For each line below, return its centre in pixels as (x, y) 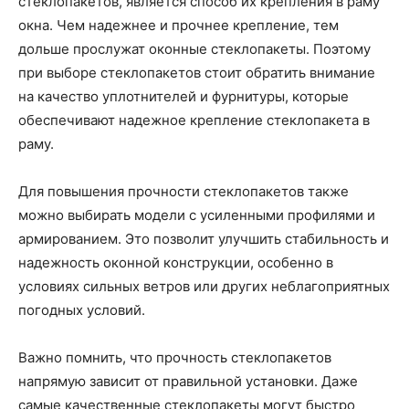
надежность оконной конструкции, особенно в (176, 262)
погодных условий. (82, 310)
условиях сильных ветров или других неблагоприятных (204, 286)
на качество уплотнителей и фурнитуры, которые (184, 96)
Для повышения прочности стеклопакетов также (184, 191)
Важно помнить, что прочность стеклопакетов (175, 357)
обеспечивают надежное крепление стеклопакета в (194, 120)
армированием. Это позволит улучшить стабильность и (204, 239)
